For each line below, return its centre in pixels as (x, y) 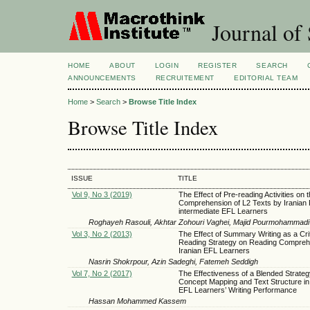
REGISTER (218, 65)
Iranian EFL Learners (214, 250)
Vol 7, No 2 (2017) (102, 273)
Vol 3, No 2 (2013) (102, 234)
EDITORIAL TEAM (266, 78)
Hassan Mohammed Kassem (137, 301)
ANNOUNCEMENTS (102, 78)
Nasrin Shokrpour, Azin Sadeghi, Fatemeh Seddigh (173, 261)
